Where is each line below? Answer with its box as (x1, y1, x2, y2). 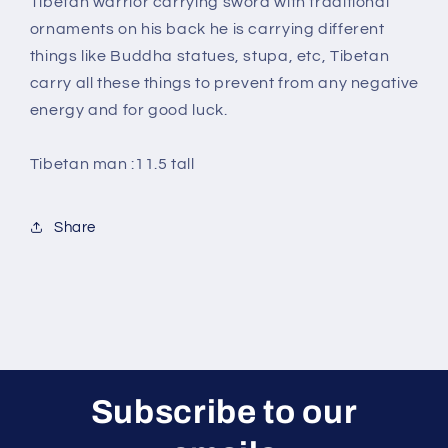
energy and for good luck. (29, 101, 228, 118)
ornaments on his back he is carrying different (29, 20, 385, 37)
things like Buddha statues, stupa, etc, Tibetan (29, 47, 390, 64)
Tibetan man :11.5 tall (29, 155, 195, 172)
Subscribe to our (90, 393, 358, 430)
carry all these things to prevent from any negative (29, 74, 419, 91)
